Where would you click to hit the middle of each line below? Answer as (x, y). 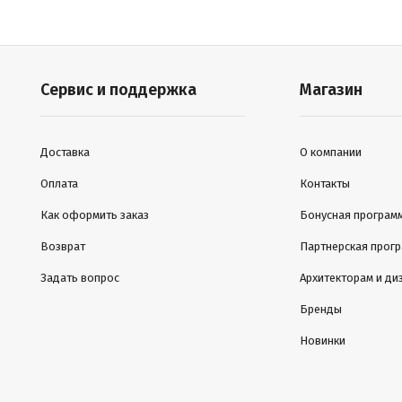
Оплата (59, 184)
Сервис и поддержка (118, 90)
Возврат (62, 246)
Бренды (321, 309)
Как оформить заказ (94, 215)
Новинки (323, 341)
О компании (331, 152)
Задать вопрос (79, 278)
